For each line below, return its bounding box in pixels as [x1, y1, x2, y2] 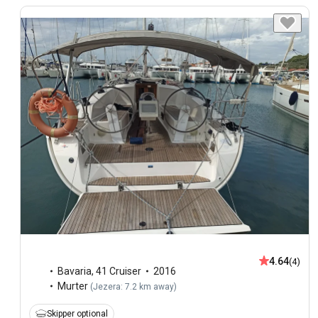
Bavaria [57, 265, 92, 277]
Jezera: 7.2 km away [93, 281, 174, 292]
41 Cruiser [96, 265, 141, 277]
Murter [57, 280, 88, 292]
